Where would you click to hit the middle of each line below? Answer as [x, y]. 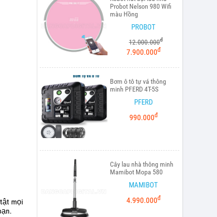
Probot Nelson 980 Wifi [141, 6]
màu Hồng [124, 14]
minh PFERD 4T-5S [134, 89]
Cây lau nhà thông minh [142, 164]
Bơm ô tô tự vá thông [138, 81]
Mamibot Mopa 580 [136, 172]
